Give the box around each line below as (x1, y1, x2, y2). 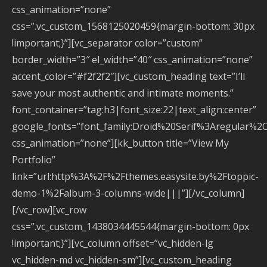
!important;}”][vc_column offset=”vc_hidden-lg (12, 237, 213, 250)
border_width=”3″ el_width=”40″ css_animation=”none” (12, 53, 253, 66)
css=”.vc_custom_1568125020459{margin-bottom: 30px (12, 20, 254, 33)
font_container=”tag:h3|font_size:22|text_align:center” (12, 103, 256, 116)
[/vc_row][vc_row (12, 203, 86, 216)
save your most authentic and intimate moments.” (12, 86, 234, 100)
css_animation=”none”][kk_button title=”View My (12, 136, 229, 150)
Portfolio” (12, 153, 55, 166)
